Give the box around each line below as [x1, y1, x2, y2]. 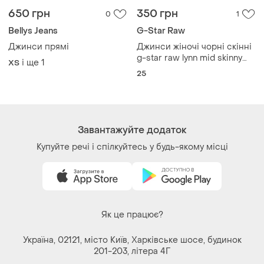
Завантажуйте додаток [77, 52, 187, 65]
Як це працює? [101, 138, 163, 150]
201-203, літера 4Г [94, 174, 170, 186]
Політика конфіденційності [75, 204, 189, 216]
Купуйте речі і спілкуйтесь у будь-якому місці [36, 70, 228, 82]
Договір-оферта [97, 220, 167, 232]
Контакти [113, 236, 151, 248]
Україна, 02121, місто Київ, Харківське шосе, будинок [22, 163, 242, 175]
